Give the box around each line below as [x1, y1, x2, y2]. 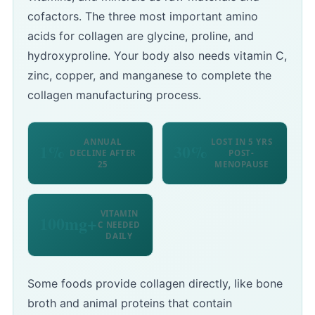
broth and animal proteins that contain [27, 296, 232, 311]
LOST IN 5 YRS [210, 136, 273, 148]
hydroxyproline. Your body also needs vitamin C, [27, 49, 287, 63]
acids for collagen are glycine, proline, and [27, 29, 254, 44]
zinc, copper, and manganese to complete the [27, 68, 271, 83]
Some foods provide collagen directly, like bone [27, 276, 283, 291]
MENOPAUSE [214, 159, 269, 170]
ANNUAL [84, 136, 122, 148]
